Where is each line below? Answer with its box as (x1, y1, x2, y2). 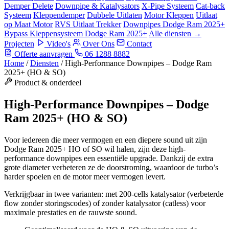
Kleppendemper (33, 11, 85, 19)
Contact (125, 39, 152, 48)
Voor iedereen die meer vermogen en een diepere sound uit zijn (4, 135, 207, 144)
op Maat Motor (4, 20, 53, 29)
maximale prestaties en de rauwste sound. (4, 208, 137, 217)
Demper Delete (4, 2, 53, 10)
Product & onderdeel (14, 78, 81, 87)
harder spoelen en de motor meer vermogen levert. (4, 172, 166, 181)
